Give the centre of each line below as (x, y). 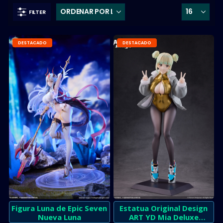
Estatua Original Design (164, 208)
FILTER (37, 12)
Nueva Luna (59, 217)
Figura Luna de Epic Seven (59, 208)
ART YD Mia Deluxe (164, 217)
